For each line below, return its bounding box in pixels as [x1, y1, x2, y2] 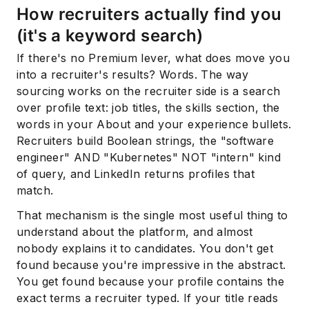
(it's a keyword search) [17, 26, 203, 46]
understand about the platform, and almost [17, 225, 253, 239]
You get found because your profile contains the [17, 275, 285, 289]
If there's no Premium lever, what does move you [17, 51, 290, 66]
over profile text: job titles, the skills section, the [17, 101, 280, 115]
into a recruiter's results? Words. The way [17, 68, 249, 82]
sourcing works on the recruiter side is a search [17, 84, 281, 99]
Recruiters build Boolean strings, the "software [17, 134, 275, 148]
